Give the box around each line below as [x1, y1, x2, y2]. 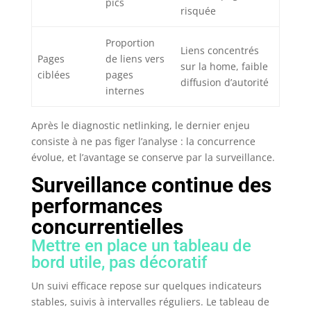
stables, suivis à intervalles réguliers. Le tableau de [31, 295, 269, 309]
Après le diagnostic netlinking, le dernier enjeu [31, 119, 250, 133]
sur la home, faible [180, 60, 268, 74]
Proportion [106, 36, 155, 50]
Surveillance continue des [31, 173, 271, 198]
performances [31, 194, 162, 219]
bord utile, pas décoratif [31, 253, 207, 273]
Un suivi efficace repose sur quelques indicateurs [31, 279, 262, 293]
